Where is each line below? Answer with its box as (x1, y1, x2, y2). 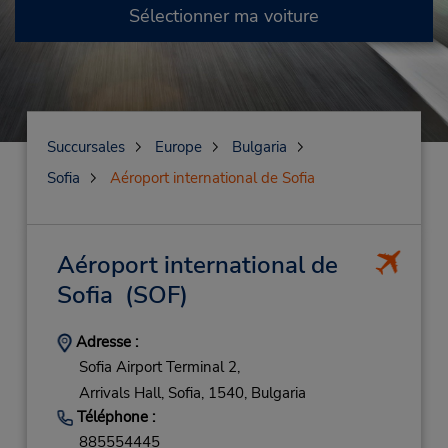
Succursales (46, 137, 125, 157)
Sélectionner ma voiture (129, 4, 319, 28)
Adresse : (71, 332, 138, 352)
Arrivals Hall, (78, 382, 164, 403)
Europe (154, 137, 202, 157)
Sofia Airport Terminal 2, (78, 357, 240, 378)
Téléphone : (72, 406, 155, 427)
